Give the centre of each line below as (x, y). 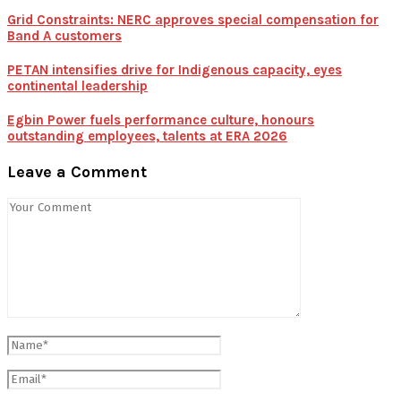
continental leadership (77, 85)
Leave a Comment (77, 171)
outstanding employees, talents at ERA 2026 (147, 136)
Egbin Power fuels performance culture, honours (161, 119)
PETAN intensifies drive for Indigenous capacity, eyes (175, 69)
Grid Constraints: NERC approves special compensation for (193, 19)
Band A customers (64, 35)
